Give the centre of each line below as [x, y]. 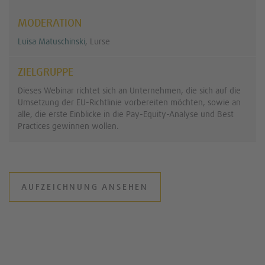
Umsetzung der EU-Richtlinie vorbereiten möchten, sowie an [129, 103]
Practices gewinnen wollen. [68, 126]
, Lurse [98, 42]
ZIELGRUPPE [46, 72]
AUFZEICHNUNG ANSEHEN [85, 187]
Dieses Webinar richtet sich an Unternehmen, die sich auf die [129, 91]
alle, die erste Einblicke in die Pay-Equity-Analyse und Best [126, 114]
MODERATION [50, 23]
